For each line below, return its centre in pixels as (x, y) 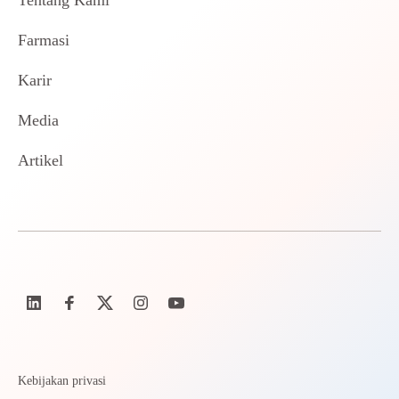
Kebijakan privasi (62, 381)
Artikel (41, 160)
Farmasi (44, 40)
